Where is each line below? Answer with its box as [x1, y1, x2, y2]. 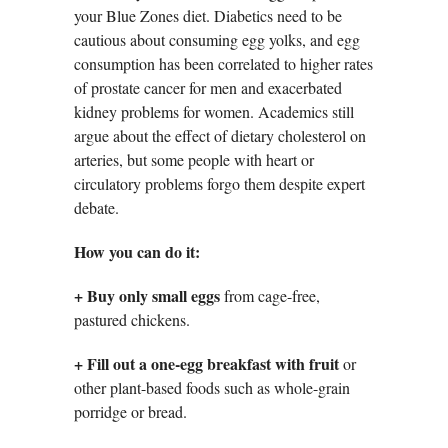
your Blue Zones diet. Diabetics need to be [74, 5, 342, 27]
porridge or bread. [74, 401, 187, 423]
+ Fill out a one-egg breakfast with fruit [74, 352, 339, 376]
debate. [74, 197, 119, 219]
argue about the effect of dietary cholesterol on [74, 125, 366, 147]
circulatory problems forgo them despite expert [74, 173, 365, 195]
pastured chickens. [74, 309, 190, 331]
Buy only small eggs [87, 284, 220, 308]
